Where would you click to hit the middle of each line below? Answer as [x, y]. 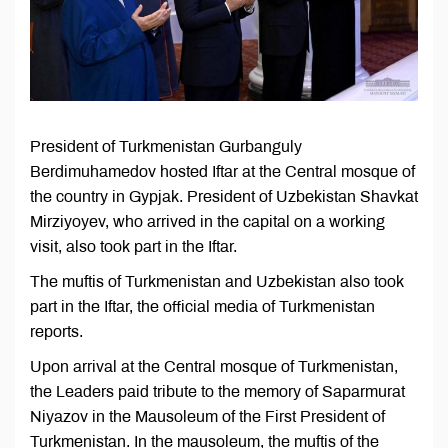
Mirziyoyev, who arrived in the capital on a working [207, 222]
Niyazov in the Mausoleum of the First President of [207, 417]
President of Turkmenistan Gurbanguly [166, 147]
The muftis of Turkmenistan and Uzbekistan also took [217, 282]
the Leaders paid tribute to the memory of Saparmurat [217, 392]
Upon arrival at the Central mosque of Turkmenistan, [214, 367]
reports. [56, 332]
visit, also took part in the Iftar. [133, 247]
